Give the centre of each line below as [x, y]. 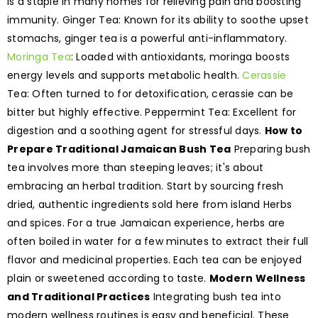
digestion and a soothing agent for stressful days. [136, 130]
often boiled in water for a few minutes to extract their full [158, 241]
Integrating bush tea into [215, 296]
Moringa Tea [39, 56]
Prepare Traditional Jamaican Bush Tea [119, 149]
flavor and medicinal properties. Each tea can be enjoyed [154, 259]
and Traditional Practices [79, 296]
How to [284, 130]
